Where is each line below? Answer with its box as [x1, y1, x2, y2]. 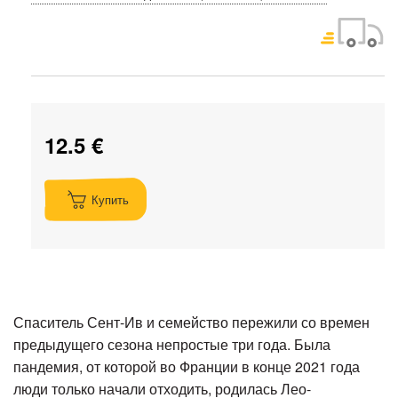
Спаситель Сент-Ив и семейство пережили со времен [13, 312, 370, 333]
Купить [92, 190, 129, 208]
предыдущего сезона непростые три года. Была [13, 334, 330, 355]
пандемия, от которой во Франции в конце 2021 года [13, 356, 360, 378]
